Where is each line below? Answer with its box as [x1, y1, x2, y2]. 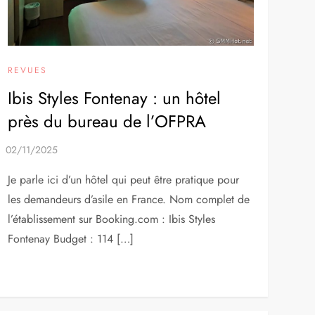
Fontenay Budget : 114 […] [7, 231, 134, 247]
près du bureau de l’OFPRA [7, 109, 206, 134]
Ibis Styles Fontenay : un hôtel [7, 86, 221, 111]
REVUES [7, 64, 47, 77]
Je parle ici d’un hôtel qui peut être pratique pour [7, 172, 239, 188]
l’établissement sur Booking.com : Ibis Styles [7, 211, 215, 228]
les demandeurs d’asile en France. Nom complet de [7, 191, 250, 208]
